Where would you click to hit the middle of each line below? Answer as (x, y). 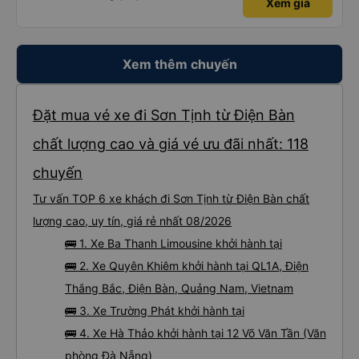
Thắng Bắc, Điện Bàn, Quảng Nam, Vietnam (179, 288)
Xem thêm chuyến (179, 64)
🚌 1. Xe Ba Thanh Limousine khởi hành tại (173, 243)
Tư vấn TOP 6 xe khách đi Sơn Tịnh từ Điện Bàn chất (171, 198)
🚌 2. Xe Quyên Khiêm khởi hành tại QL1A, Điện (187, 266)
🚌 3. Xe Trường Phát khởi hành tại (155, 311)
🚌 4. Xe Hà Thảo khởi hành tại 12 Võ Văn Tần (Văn (196, 333)
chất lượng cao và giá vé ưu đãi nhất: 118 (171, 144)
